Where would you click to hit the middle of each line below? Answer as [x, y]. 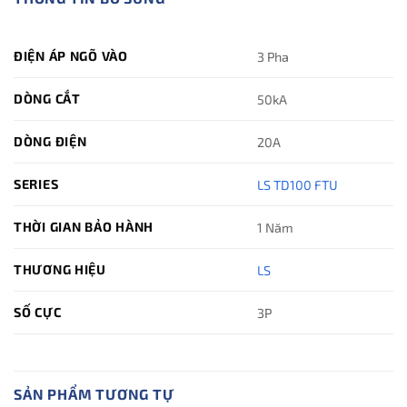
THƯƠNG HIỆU [60, 270]
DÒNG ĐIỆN [50, 142]
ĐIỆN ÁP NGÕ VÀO [71, 56]
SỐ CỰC [38, 313]
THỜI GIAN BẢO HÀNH [84, 227]
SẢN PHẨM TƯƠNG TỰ [94, 394]
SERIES [36, 184]
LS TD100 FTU [298, 184]
